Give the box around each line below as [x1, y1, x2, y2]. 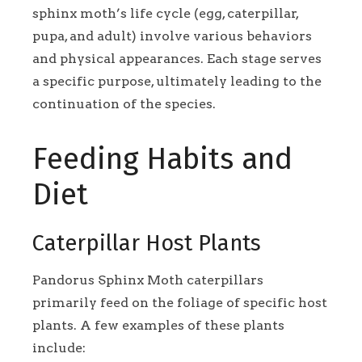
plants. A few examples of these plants [32, 318, 284, 334]
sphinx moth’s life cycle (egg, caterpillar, [32, 5, 298, 21]
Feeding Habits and [32, 141, 293, 177]
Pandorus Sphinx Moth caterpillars [32, 272, 263, 288]
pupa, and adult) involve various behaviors [32, 27, 312, 44]
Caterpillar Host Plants [32, 229, 261, 256]
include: [32, 340, 86, 356]
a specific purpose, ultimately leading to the [32, 73, 322, 89]
